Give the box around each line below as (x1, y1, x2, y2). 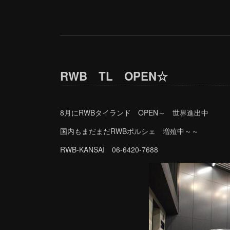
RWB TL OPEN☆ (60, 68, 168, 85)
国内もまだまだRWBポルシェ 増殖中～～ (60, 126, 199, 137)
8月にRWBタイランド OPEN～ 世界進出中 (60, 107, 208, 118)
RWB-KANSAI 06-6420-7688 (60, 144, 158, 155)
